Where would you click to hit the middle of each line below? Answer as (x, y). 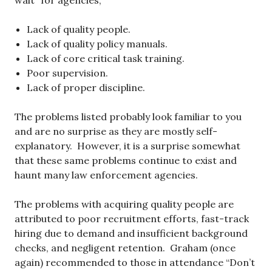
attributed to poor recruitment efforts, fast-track (132, 219)
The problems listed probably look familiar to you (128, 117)
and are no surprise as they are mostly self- (116, 131)
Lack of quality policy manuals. (97, 44)
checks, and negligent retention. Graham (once (125, 248)
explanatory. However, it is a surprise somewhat (127, 146)
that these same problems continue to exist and (126, 161)
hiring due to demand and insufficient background (131, 233)
